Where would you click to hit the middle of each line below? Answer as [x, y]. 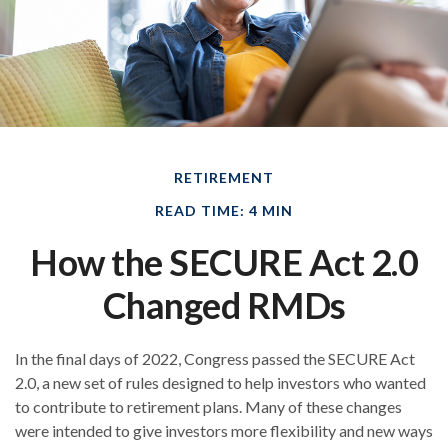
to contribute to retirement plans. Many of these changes [208, 407]
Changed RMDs [224, 305]
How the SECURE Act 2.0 [224, 262]
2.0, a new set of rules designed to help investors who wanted [220, 383]
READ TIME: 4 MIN [224, 211]
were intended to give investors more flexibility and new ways [224, 431]
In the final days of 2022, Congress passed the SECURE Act [215, 359]
